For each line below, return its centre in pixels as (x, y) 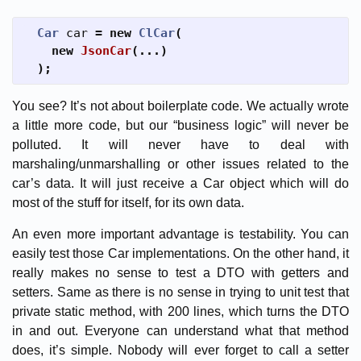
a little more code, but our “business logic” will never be (180, 125)
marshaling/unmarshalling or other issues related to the (180, 164)
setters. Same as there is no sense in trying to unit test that (180, 292)
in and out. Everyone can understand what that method (180, 330)
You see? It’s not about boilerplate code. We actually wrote (180, 106)
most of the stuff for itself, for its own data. (128, 202)
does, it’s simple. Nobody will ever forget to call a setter (180, 350)
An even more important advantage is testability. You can (180, 234)
